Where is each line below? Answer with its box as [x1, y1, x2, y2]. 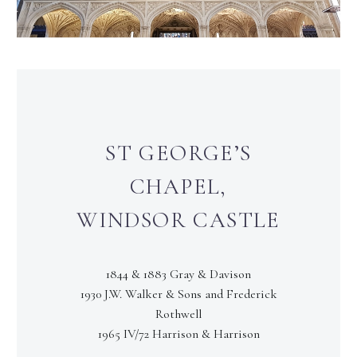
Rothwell [155, 306, 202, 323]
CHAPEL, [130, 172, 227, 200]
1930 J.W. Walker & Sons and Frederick [80, 286, 277, 303]
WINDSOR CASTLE [76, 206, 280, 233]
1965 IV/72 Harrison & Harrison [97, 326, 260, 343]
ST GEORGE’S [105, 139, 252, 167]
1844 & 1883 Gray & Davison [106, 266, 251, 283]
